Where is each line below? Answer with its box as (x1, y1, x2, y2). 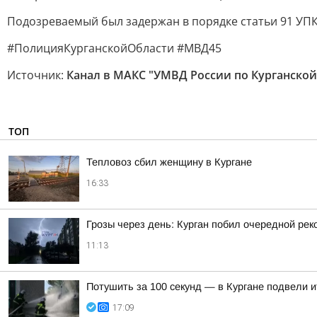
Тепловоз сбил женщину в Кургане (86, 156, 252, 168)
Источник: (7, 67, 67, 83)
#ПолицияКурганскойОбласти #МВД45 (7, 40, 221, 56)
